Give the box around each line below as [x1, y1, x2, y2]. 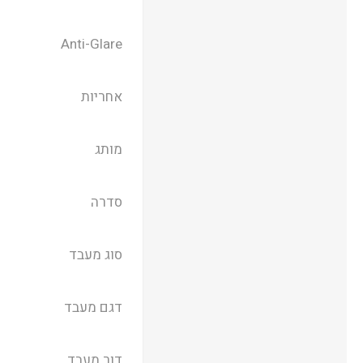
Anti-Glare [60, 34, 122, 54]
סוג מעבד [68, 245, 122, 265]
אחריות [80, 87, 122, 107]
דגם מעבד [63, 297, 122, 318]
